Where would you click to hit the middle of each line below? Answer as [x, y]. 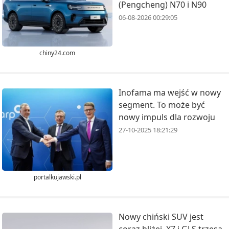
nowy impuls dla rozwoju [167, 117]
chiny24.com [57, 53]
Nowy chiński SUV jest [161, 217]
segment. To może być [162, 105]
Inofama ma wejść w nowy [170, 92]
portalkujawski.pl [57, 177]
